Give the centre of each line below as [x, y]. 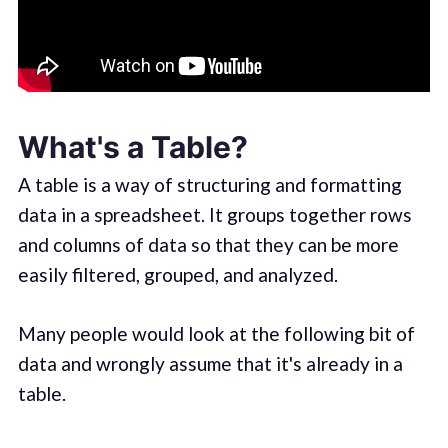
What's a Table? [132, 147]
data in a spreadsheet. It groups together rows [214, 215]
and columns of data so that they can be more [208, 245]
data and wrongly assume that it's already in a [210, 363]
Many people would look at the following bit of [216, 333]
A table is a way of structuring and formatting [209, 185]
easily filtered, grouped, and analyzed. [177, 275]
